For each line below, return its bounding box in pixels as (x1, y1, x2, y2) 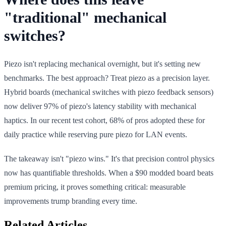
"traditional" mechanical (4, 9, 166, 26)
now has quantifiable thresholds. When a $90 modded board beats (4, 168, 213, 177)
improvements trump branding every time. (4, 196, 137, 205)
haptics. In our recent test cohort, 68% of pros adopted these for (4, 116, 205, 125)
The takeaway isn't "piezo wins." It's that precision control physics (4, 154, 214, 163)
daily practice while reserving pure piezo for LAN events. (4, 130, 187, 139)
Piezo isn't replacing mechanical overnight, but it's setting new (4, 59, 201, 68)
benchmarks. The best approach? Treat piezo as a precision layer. (4, 73, 210, 82)
